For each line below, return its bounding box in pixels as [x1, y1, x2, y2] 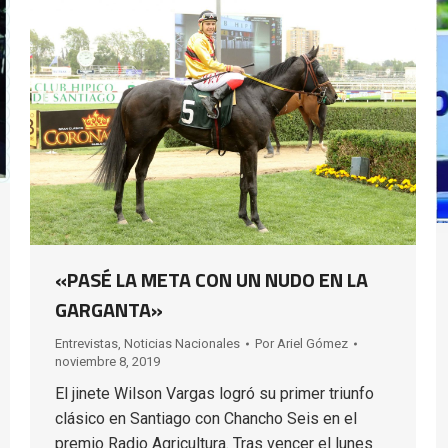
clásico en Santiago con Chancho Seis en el [55, 409, 357, 429]
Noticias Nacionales [124, 336, 240, 352]
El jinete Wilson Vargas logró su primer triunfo [55, 384, 374, 404]
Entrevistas [55, 336, 118, 352]
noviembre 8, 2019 [55, 354, 160, 370]
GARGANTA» [55, 294, 163, 326]
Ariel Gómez [277, 336, 348, 352]
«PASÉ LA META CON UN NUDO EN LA [55, 264, 368, 296]
